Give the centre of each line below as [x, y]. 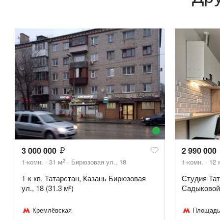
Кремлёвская [52, 210]
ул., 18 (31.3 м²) [48, 188]
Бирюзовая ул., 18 [99, 162]
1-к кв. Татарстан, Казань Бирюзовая [84, 178]
